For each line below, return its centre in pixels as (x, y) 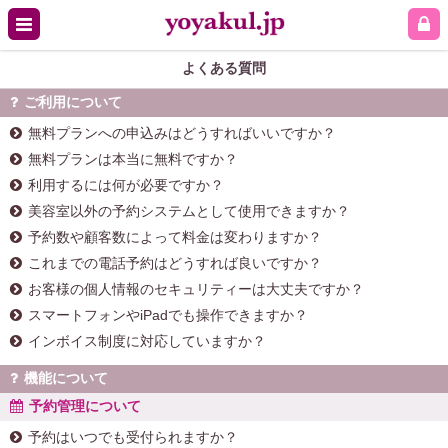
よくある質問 (224, 68)
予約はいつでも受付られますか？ (133, 437)
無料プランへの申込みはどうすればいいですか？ (182, 133)
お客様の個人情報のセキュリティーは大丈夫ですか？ (196, 289)
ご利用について (73, 102)
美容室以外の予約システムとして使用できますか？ (189, 211)
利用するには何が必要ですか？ (126, 185)
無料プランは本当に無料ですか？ (133, 159)
